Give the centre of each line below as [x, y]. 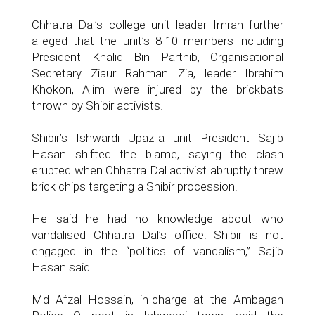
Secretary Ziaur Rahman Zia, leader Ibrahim [157, 73]
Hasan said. [62, 267]
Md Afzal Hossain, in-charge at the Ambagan [157, 300]
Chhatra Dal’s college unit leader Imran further [157, 25]
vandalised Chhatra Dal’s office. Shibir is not [157, 235]
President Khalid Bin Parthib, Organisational [157, 57]
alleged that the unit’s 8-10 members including [157, 41]
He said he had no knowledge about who [157, 219]
